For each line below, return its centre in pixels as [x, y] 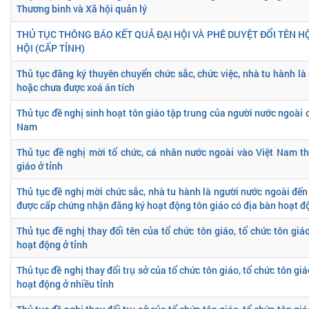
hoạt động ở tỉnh [52, 244]
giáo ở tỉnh [40, 166]
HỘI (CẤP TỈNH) [51, 48]
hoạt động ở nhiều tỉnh [65, 283]
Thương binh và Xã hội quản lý [82, 8]
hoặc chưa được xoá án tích [76, 87]
